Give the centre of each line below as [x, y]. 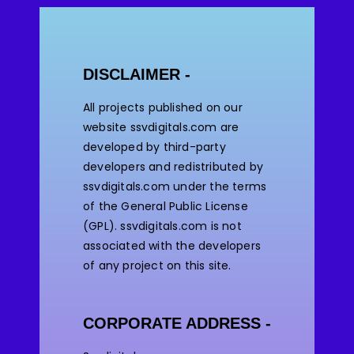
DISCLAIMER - [137, 74]
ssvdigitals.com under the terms [175, 186]
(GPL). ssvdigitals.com [145, 226]
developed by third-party [154, 147]
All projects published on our [163, 107]
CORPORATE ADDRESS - [177, 323]
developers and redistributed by [173, 166]
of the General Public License [166, 206]
